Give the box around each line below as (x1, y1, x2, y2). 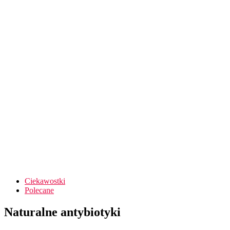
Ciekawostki (25, 177, 65, 185)
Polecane (25, 186, 54, 195)
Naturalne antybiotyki (4, 205, 121, 219)
